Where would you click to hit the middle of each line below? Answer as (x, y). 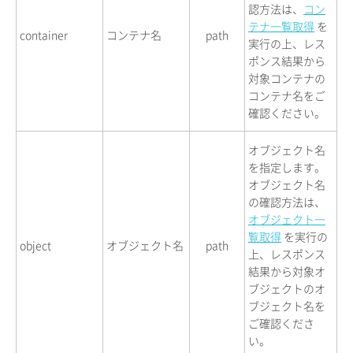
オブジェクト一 (287, 219)
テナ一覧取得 (281, 26)
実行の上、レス (287, 43)
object (35, 245)
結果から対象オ (287, 271)
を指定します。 (287, 167)
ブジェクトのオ (287, 288)
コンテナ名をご (287, 95)
